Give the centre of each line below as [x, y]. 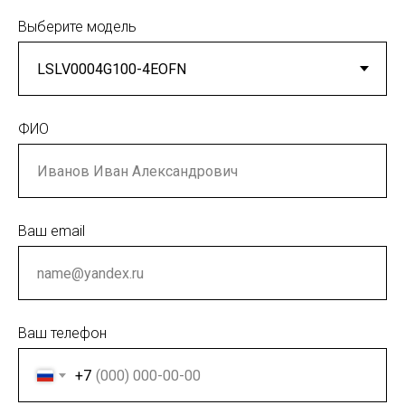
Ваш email [52, 231]
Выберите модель [77, 27]
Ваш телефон [62, 334]
